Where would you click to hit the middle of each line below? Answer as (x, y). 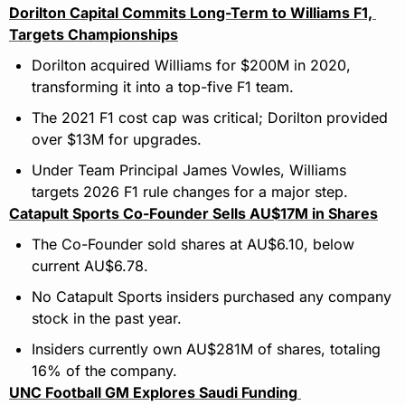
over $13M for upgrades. (117, 140)
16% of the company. (104, 371)
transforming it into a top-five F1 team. (163, 87)
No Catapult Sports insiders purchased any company (212, 297)
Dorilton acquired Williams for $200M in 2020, (191, 66)
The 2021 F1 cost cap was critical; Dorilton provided (210, 118)
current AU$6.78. (90, 266)
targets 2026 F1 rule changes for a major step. (190, 192)
